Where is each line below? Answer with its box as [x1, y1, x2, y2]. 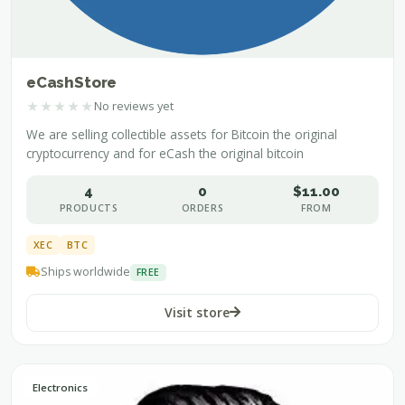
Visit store [165, 303, 230, 321]
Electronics [33, 380, 88, 394]
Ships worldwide [41, 264, 130, 280]
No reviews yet [94, 98, 174, 115]
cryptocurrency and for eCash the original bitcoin [26, 144, 304, 162]
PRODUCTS [59, 201, 118, 214]
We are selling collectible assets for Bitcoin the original [26, 125, 337, 143]
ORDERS [181, 201, 224, 214]
